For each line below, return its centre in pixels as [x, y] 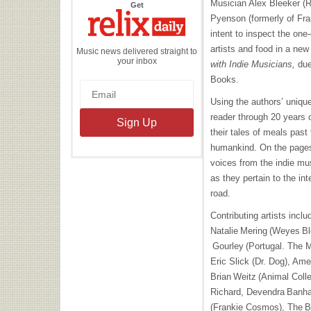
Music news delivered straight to [137, 51]
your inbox [137, 61]
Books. [225, 79]
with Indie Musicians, [254, 64]
